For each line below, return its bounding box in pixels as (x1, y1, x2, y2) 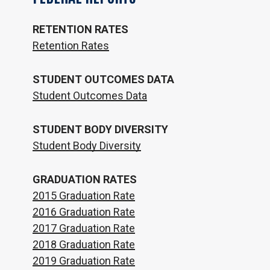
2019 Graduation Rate (32, 254, 135, 268)
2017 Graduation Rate (32, 222, 135, 235)
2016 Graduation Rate (32, 206, 135, 219)
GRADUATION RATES (32, 173, 137, 186)
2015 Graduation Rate (32, 189, 135, 202)
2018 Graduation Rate (32, 238, 135, 251)
